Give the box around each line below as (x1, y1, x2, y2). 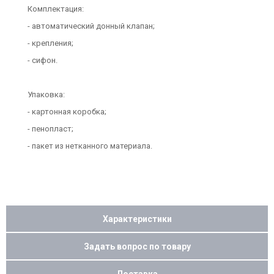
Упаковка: (28, 90, 67, 99)
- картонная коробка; (28, 107, 108, 116)
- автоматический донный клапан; (28, 21, 155, 31)
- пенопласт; (28, 124, 73, 133)
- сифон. (28, 56, 57, 65)
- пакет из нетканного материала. (28, 141, 152, 150)
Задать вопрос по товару (83, 241, 191, 251)
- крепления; (28, 39, 73, 48)
